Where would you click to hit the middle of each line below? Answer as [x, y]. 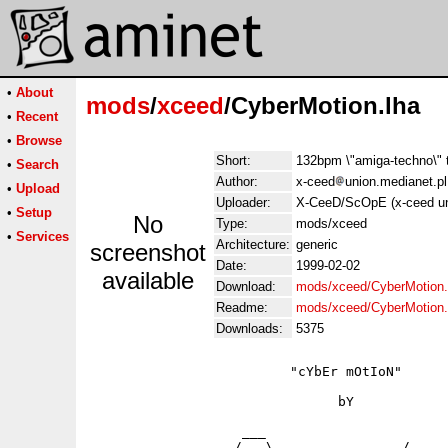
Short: [233, 160]
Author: [237, 181]
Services [42, 236]
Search [37, 164]
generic [317, 244]
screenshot [148, 252]
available [148, 280]
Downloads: [249, 328]
